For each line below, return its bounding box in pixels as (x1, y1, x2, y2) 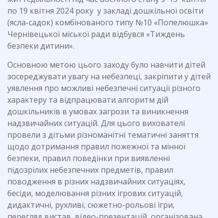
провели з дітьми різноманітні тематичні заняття (7, 129, 199, 140)
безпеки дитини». (7, 40, 74, 51)
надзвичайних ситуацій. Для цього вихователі (7, 118, 185, 128)
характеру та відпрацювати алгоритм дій (7, 94, 168, 105)
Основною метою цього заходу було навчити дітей (7, 59, 205, 70)
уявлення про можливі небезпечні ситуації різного (7, 83, 200, 93)
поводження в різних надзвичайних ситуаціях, (7, 176, 185, 187)
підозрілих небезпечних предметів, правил (7, 164, 173, 175)
